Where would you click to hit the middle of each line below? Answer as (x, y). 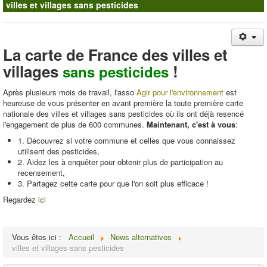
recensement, (41, 173)
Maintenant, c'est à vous (191, 124)
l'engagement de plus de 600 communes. (75, 124)
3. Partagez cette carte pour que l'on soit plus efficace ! (113, 183)
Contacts (28, 12)
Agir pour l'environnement (180, 92)
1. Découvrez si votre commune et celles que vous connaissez (127, 140)
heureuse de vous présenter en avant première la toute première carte (123, 103)
